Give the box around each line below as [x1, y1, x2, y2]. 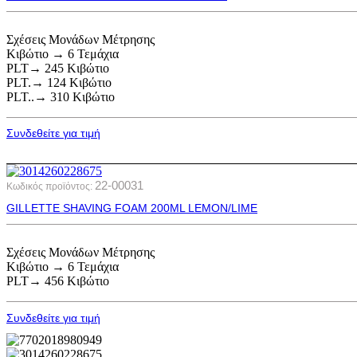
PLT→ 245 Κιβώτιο [6, 61, 109, 75]
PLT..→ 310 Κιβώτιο [6, 89, 115, 104]
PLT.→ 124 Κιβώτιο [6, 75, 112, 89]
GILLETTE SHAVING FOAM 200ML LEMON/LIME [6, 202, 257, 215]
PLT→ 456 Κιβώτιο [6, 273, 109, 288]
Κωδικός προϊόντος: [6, 180, 95, 192]
